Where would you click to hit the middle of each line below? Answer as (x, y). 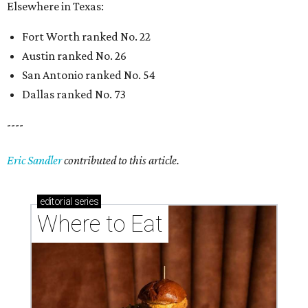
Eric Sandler (34, 161)
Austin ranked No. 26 (74, 56)
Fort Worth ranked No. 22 (86, 37)
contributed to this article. (121, 161)
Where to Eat (100, 224)
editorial (56, 202)
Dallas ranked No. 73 (74, 95)
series (85, 202)
